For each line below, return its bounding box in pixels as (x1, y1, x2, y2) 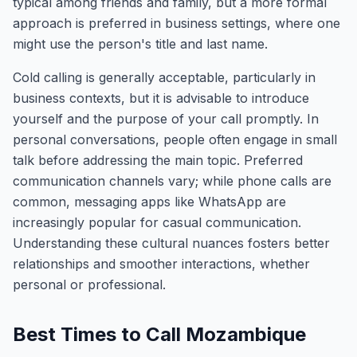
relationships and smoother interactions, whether (13, 256, 310, 272)
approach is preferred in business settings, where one (13, 15, 340, 31)
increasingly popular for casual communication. (13, 214, 301, 230)
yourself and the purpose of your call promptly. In (13, 111, 319, 127)
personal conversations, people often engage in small (13, 131, 337, 147)
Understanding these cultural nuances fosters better (13, 235, 330, 251)
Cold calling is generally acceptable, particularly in (13, 69, 316, 85)
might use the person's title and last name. (13, 36, 268, 52)
